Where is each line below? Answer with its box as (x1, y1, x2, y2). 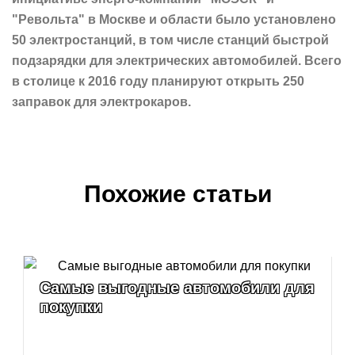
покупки (40, 298, 102, 316)
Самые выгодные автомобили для (40, 279, 315, 297)
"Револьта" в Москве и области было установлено (12, 13, 336, 27)
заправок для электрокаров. (12, 95, 191, 109)
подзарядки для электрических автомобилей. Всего (12, 54, 342, 68)
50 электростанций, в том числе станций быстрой (12, 33, 329, 48)
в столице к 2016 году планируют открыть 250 (12, 74, 304, 89)
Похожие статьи (83, 181, 272, 208)
